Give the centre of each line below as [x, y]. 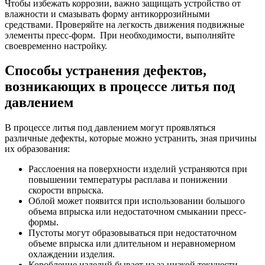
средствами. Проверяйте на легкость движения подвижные [125, 24]
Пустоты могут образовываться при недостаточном [132, 233]
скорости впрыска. [66, 190]
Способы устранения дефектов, [106, 71]
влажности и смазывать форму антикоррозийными [107, 14]
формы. [43, 222]
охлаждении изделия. [72, 254]
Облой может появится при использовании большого [137, 201]
